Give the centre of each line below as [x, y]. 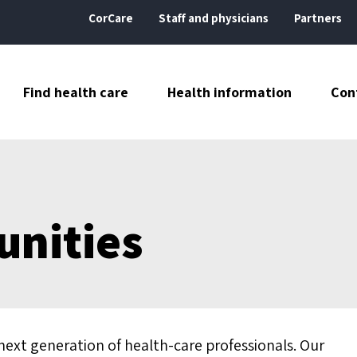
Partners [318, 18]
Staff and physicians [214, 18]
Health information [230, 92]
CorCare [111, 18]
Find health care [76, 92]
